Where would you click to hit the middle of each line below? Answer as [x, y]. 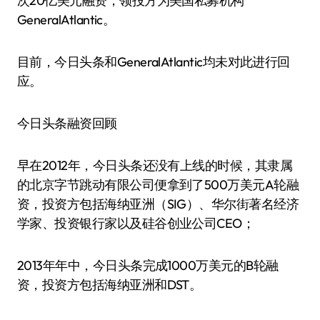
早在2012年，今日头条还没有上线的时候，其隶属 [155, 165]
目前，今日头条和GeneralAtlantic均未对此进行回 [154, 62]
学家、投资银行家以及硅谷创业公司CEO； [136, 223]
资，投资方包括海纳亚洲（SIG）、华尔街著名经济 [158, 204]
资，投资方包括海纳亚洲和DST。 [110, 285]
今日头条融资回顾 [67, 123]
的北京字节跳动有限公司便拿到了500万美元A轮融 [158, 185]
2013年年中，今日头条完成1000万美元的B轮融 [148, 265]
